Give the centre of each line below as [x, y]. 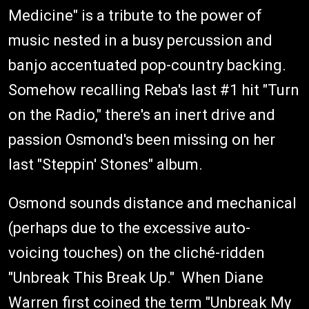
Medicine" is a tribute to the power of [135, 16]
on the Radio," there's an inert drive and [142, 115]
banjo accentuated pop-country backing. [147, 65]
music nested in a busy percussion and [140, 40]
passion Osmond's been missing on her [142, 140]
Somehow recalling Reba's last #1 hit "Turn [154, 90]
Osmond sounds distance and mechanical [152, 203]
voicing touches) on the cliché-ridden [137, 253]
